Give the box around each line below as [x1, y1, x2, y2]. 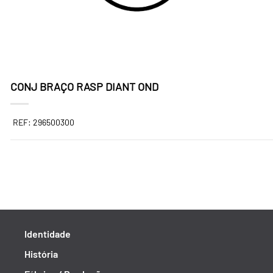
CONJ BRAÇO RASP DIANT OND [10, 80, 158, 93]
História [24, 248, 58, 260]
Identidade [24, 228, 71, 239]
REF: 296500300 [13, 117, 74, 127]
